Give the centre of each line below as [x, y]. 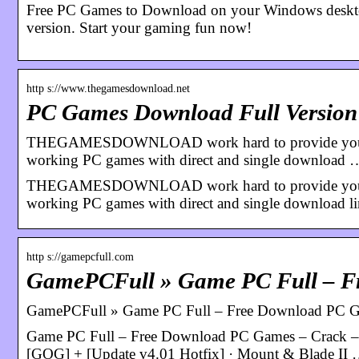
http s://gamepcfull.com [80, 256]
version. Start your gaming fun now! [139, 27]
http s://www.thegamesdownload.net [108, 88]
